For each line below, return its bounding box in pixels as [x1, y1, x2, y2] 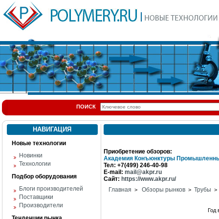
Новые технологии [12, 140, 66, 147]
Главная [109, 186, 131, 193]
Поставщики [19, 194, 53, 200]
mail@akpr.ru [125, 169, 162, 175]
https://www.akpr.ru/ [121, 175, 176, 182]
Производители [19, 202, 63, 209]
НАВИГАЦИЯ [33, 126, 72, 133]
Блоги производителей [19, 185, 83, 192]
